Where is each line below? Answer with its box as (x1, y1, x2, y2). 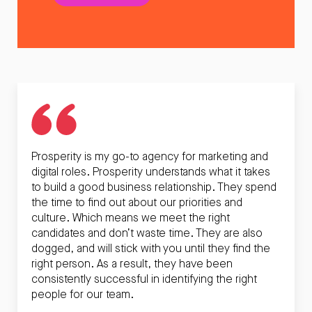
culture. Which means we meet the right (31, 210, 230, 226)
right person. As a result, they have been (31, 256, 233, 272)
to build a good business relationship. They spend (31, 180, 276, 195)
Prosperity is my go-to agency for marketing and (31, 149, 268, 164)
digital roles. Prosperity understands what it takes (31, 164, 270, 180)
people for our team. (31, 287, 134, 302)
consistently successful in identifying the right (31, 272, 257, 287)
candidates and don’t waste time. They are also (31, 226, 263, 241)
